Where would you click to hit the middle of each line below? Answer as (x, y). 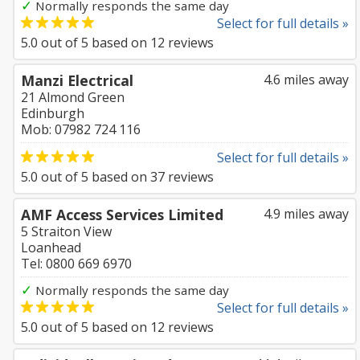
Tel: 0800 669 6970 (76, 264)
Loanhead (51, 247)
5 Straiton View (66, 231)
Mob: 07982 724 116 (81, 129)
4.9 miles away (306, 214)
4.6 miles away (306, 80)
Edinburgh (53, 113)
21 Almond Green (73, 97)
